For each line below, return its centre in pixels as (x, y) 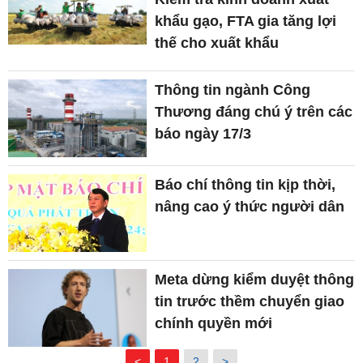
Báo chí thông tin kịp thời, (246, 184)
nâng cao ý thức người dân (250, 206)
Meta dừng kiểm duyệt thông (255, 280)
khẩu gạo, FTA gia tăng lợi (246, 21)
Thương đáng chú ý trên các (254, 111)
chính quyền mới (214, 324)
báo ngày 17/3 (203, 133)
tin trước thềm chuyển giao (250, 302)
